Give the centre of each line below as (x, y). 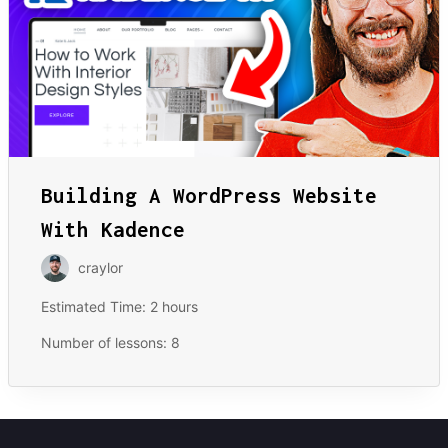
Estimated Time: (95, 306)
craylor (100, 267)
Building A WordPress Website (209, 194)
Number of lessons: (106, 342)
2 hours (174, 306)
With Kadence (113, 228)
